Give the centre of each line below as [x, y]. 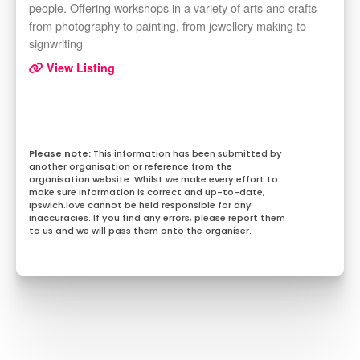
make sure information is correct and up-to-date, [147, 192]
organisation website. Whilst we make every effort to [153, 180]
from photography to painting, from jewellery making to [168, 26]
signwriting [56, 43]
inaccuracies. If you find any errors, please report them [157, 218]
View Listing [79, 68]
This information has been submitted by [188, 154]
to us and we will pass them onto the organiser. [140, 231]
